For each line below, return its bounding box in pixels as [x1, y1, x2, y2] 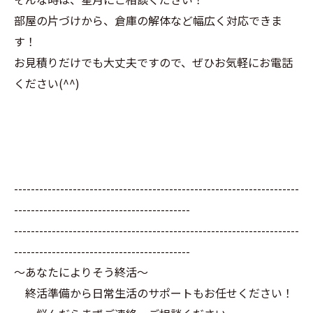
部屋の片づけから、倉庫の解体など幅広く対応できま [14, 12, 282, 29]
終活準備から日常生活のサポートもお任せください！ [14, 284, 293, 301]
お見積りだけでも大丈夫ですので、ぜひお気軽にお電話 [14, 54, 293, 71]
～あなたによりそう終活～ [14, 263, 148, 280]
